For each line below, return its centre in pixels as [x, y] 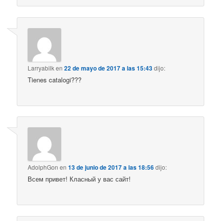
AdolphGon [43, 167]
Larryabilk [41, 68]
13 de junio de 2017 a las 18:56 [111, 167]
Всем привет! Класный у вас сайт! [79, 179]
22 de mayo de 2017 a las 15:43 [109, 68]
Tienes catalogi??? [55, 79]
